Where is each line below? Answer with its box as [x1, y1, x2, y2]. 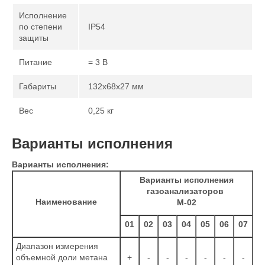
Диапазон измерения [16, 241, 98, 251]
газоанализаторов [147, 186, 226, 196]
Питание [19, 57, 52, 67]
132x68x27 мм [88, 82, 144, 91]
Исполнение [19, 11, 67, 20]
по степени [19, 22, 62, 31]
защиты [19, 33, 49, 43]
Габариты [19, 82, 56, 91]
